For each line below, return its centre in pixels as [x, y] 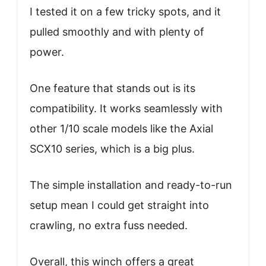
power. [47, 52]
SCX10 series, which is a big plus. [112, 148]
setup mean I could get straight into [119, 205]
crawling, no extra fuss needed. [109, 225]
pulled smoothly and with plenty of [117, 31]
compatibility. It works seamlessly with [126, 108]
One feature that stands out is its [113, 88]
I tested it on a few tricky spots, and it [125, 11]
